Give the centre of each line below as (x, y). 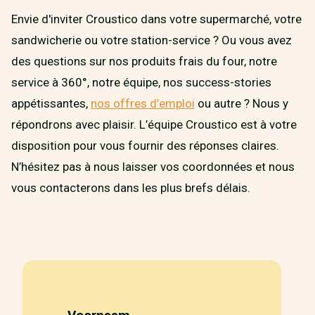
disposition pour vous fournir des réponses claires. (145, 145)
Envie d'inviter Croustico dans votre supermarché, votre (156, 19)
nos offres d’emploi (143, 103)
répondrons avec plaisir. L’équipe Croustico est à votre (154, 124)
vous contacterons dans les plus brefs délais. (131, 187)
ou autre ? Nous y (242, 103)
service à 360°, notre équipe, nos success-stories (141, 82)
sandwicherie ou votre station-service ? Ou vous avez (152, 40)
